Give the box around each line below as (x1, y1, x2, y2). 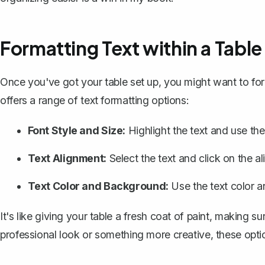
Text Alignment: (27, 151, 106, 164)
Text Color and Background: (27, 179, 169, 192)
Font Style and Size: (27, 124, 126, 137)
